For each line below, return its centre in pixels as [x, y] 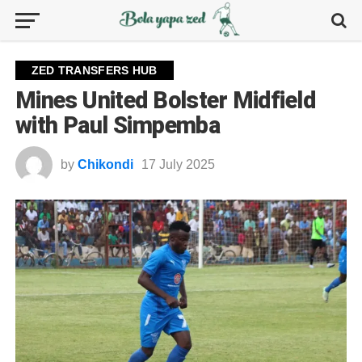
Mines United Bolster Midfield [165, 100]
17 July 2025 [178, 164]
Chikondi [105, 164]
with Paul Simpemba [118, 125]
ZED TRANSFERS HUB [94, 70]
